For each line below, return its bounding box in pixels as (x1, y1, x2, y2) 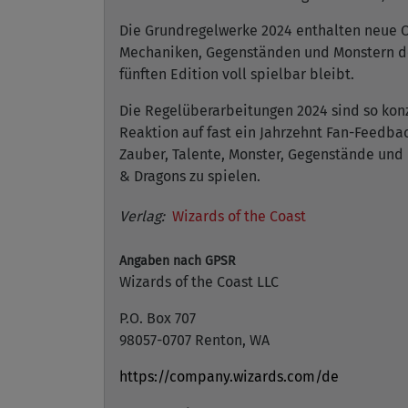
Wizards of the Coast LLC (119, 273, 279, 291)
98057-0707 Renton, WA (119, 331, 270, 349)
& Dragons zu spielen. (119, 168, 260, 185)
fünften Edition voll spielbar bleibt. (119, 66, 354, 83)
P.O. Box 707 (119, 310, 196, 327)
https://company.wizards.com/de (119, 368, 339, 385)
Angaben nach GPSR (119, 253, 235, 269)
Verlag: (119, 208, 165, 225)
